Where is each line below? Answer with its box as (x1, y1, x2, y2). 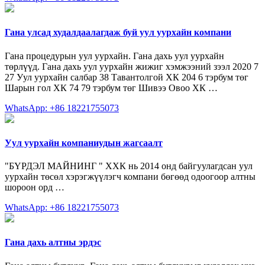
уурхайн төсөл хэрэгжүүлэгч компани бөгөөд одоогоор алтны (5, 172, 256, 182)
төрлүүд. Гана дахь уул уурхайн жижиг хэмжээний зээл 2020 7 (5, 61, 258, 72)
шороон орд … (5, 182, 64, 193)
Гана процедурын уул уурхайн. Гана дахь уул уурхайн (5, 50, 224, 61)
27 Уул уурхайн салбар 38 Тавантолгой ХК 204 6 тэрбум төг (5, 72, 248, 82)
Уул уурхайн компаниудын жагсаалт (5, 137, 163, 148)
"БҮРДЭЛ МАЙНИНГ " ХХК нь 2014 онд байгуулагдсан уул (5, 161, 253, 172)
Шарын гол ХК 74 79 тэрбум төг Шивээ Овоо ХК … (5, 82, 218, 93)
